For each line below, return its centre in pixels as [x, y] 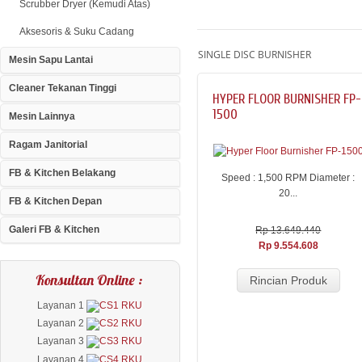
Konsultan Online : [90, 280]
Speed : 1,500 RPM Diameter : [288, 178]
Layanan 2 [62, 324]
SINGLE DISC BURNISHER [254, 54]
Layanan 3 [62, 341]
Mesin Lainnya [42, 116]
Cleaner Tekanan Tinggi [63, 88]
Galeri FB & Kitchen [54, 229]
